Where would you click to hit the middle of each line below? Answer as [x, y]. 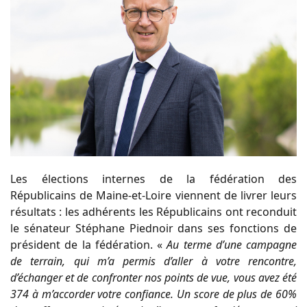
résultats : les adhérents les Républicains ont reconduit [153, 211]
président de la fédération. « [89, 244]
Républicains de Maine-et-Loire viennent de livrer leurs [153, 195]
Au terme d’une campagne [232, 244]
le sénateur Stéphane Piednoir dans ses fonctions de [153, 228]
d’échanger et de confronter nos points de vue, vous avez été [153, 277]
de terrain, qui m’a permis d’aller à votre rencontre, [153, 261]
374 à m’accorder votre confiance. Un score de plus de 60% [153, 294]
